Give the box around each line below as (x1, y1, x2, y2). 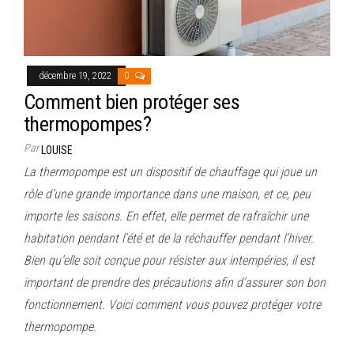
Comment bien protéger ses (24, 90, 239, 114)
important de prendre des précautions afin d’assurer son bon (24, 275, 326, 290)
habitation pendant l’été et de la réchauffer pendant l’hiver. (24, 231, 314, 246)
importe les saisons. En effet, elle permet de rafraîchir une (24, 209, 308, 224)
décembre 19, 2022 (39, 70, 114, 81)
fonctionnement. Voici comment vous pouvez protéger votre (24, 297, 321, 312)
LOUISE (41, 144, 73, 156)
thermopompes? (24, 112, 152, 136)
